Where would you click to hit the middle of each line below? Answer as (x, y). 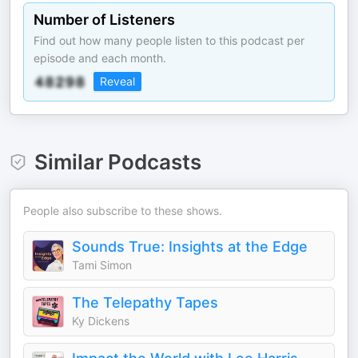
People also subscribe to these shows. (123, 211)
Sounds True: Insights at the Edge (190, 247)
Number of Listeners (104, 20)
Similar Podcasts (117, 162)
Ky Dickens (101, 321)
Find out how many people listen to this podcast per (169, 40)
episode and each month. (100, 58)
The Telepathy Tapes (145, 302)
